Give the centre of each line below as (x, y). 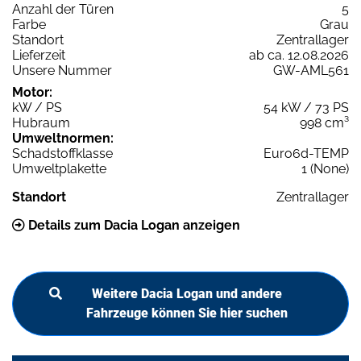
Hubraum (41, 122)
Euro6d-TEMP (306, 153)
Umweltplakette (59, 168)
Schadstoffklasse (62, 153)
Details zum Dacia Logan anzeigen (133, 225)
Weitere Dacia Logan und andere (187, 293)
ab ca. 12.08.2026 (299, 55)
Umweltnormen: (63, 138)
